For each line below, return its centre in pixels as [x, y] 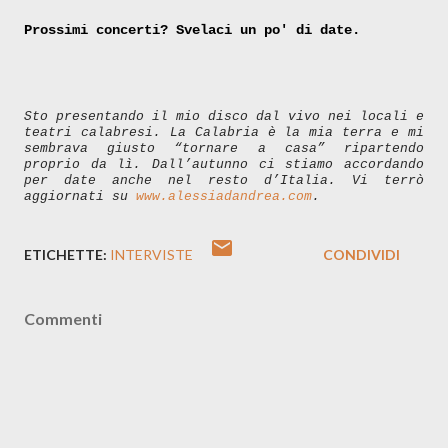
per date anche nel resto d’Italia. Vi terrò [224, 180]
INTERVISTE [151, 254]
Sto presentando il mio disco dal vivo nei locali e [224, 116]
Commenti [63, 318]
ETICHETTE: [65, 254]
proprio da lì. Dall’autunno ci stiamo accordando [224, 164]
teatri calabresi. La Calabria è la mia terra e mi [224, 132]
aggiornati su [80, 196]
